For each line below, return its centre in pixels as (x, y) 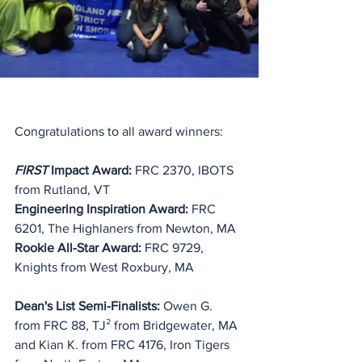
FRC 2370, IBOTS (184, 170)
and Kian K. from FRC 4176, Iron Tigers (124, 345)
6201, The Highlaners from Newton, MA (125, 228)
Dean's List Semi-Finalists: (89, 306)
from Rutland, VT (62, 189)
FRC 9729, (176, 248)
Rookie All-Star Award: (80, 248)
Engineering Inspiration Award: (103, 209)
